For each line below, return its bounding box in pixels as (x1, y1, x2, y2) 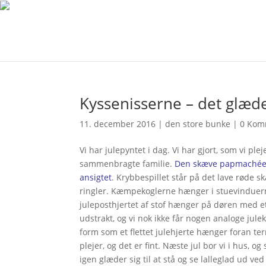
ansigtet (80, 172, 112, 183)
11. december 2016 (80, 118, 156, 129)
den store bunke (165, 118, 231, 129)
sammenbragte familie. (80, 158, 175, 169)
